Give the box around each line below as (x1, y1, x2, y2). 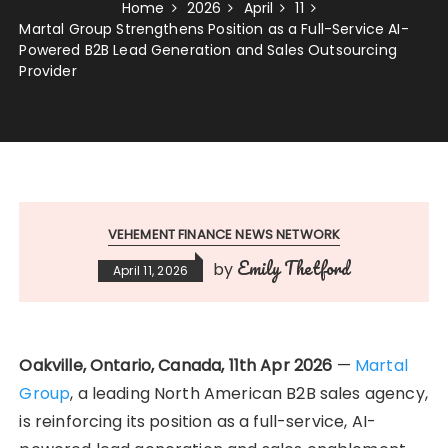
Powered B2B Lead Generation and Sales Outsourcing (19, 40, 397, 61)
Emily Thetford (237, 254, 351, 283)
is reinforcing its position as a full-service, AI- (19, 410, 376, 434)
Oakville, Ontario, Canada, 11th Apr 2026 (19, 354, 337, 378)
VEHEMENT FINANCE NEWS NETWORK (107, 225, 341, 245)
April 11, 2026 (112, 262, 189, 280)
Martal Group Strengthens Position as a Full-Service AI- (19, 19, 409, 40)
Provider (19, 61, 77, 82)
